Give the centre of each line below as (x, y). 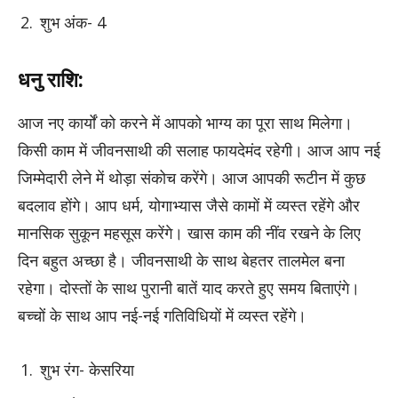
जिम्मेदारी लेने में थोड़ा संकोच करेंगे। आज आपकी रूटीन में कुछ (192, 178)
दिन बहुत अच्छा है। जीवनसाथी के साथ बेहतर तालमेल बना (181, 261)
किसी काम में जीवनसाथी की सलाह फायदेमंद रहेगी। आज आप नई (199, 151)
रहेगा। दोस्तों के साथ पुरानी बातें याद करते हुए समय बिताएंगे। (189, 288)
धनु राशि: (53, 80)
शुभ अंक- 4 (73, 22)
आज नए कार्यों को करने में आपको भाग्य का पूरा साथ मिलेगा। (185, 123)
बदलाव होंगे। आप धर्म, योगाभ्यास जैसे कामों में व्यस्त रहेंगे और (189, 206)
